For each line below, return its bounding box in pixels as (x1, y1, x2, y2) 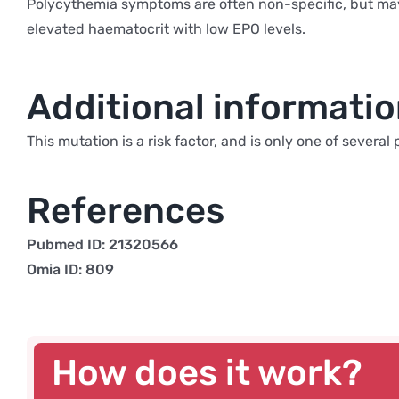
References (26, 189, 224, 232)
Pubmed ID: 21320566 (26, 235, 178, 253)
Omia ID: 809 (26, 260, 114, 278)
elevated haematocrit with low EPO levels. (26, 20, 305, 37)
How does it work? (51, 351, 362, 394)
